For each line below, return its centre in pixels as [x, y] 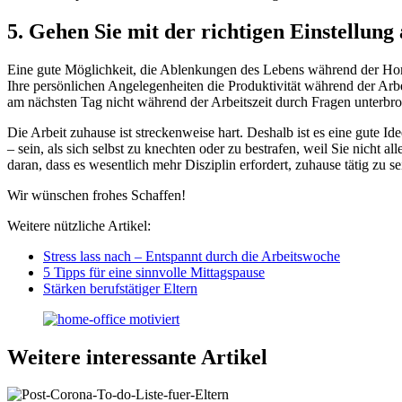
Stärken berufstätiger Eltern [120, 288]
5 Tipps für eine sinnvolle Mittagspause [154, 272]
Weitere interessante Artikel [137, 357]
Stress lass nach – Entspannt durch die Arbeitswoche [192, 256]
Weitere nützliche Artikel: [79, 225]
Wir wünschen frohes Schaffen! [96, 195]
